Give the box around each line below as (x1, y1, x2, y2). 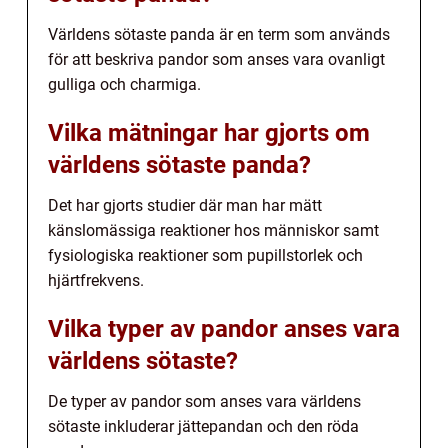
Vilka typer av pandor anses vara (48, 314, 400, 343)
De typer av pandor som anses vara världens (48, 391, 361, 411)
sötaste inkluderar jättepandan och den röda (48, 416, 359, 436)
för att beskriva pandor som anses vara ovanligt (48, 49, 385, 69)
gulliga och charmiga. (48, 74, 201, 94)
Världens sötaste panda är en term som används (48, 24, 390, 44)
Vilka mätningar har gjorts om (48, 118, 370, 147)
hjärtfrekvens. (48, 270, 144, 290)
